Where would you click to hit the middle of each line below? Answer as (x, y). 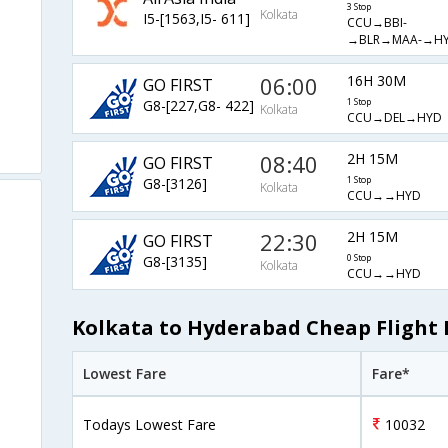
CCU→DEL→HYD (394, 118)
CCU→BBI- (376, 23)
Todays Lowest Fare (149, 424)
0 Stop (358, 258)
